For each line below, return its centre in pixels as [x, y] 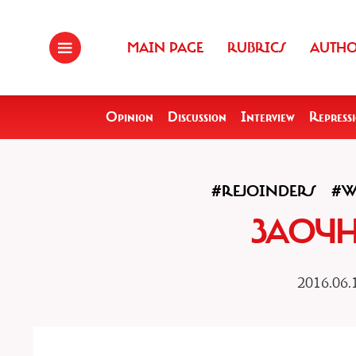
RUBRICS [257, 48]
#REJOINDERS [264, 191]
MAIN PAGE [165, 48]
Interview [268, 117]
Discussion [197, 117]
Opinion [130, 117]
